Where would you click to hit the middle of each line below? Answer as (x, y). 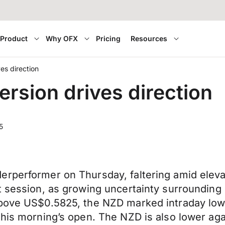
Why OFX (62, 38)
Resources (149, 38)
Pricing (108, 38)
